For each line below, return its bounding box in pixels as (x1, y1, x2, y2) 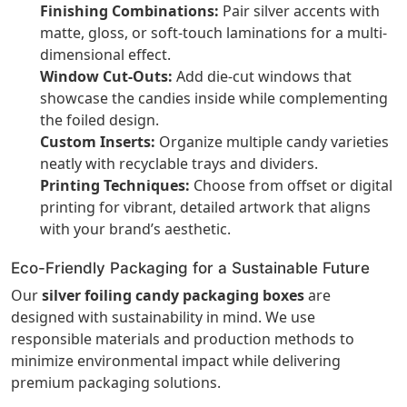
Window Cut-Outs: (40, 65, 173, 86)
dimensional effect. (40, 44, 171, 65)
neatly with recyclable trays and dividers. (40, 153, 318, 174)
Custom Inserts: (40, 131, 155, 152)
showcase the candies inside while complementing (40, 87, 388, 108)
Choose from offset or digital (190, 174, 392, 195)
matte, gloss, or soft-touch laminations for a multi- (40, 22, 387, 43)
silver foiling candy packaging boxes (42, 284, 304, 305)
